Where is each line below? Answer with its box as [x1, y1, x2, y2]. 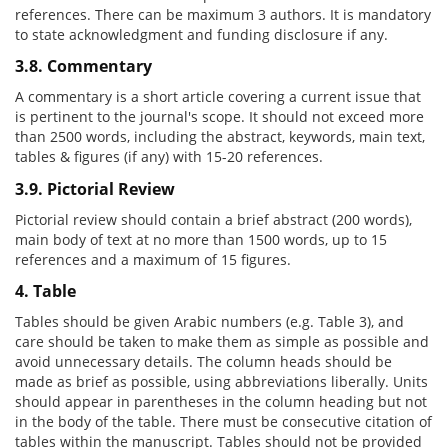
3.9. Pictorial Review [15, 177, 175, 200]
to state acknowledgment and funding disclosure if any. [15, 24, 388, 44]
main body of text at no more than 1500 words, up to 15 [15, 229, 387, 249]
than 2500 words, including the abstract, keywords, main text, [15, 127, 425, 147]
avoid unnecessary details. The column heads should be [15, 352, 392, 372]
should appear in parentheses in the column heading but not [15, 392, 427, 412]
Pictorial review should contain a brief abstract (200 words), [15, 209, 412, 229]
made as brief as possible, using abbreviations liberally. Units [15, 372, 428, 392]
